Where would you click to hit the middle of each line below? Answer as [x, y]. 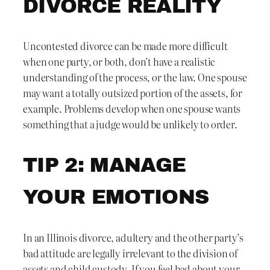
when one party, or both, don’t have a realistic [119, 62]
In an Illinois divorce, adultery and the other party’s [133, 238]
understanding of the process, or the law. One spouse [135, 77]
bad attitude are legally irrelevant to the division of [130, 253]
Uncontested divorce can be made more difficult [125, 46]
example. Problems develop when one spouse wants [132, 109]
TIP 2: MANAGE [105, 165]
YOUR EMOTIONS [116, 197]
